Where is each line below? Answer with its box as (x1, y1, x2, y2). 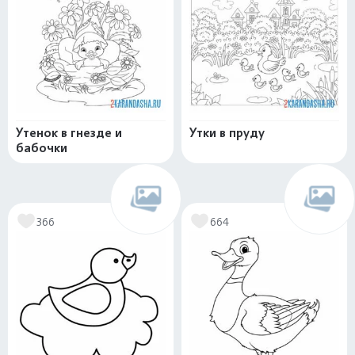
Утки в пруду (189, 125, 265, 141)
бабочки (16, 140, 67, 156)
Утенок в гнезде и (16, 125, 122, 141)
